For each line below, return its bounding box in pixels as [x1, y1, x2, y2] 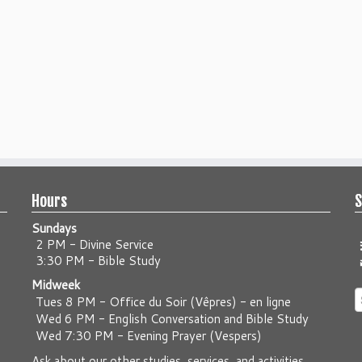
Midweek [32, 276, 80, 293]
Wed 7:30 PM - [36, 327, 127, 344]
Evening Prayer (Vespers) [127, 327, 262, 344]
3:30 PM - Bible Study [36, 252, 161, 269]
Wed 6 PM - [36, 310, 108, 327]
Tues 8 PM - [36, 293, 109, 310]
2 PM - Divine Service [36, 236, 154, 253]
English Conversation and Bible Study [108, 310, 309, 327]
